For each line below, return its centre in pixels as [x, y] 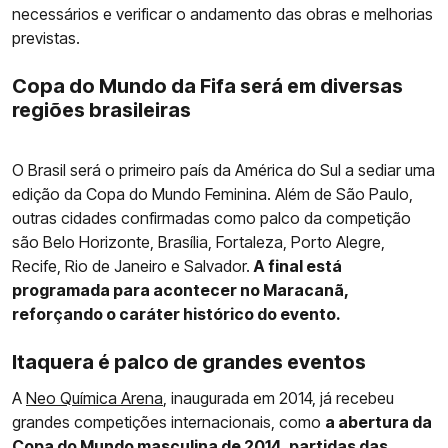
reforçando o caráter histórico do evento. [176, 313]
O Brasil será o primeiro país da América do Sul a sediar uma [223, 169]
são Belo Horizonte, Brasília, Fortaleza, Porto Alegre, [198, 241]
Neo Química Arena [94, 397]
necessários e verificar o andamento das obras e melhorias [222, 13]
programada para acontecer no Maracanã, [180, 289]
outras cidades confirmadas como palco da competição [211, 217]
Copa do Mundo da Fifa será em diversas [207, 85]
